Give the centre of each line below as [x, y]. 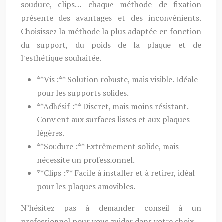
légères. [51, 133]
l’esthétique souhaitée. [61, 58]
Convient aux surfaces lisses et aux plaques [113, 119]
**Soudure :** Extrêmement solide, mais [108, 146]
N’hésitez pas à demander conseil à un [111, 208]
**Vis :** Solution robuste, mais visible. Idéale [117, 79]
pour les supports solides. [83, 93]
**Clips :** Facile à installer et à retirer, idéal [116, 173]
